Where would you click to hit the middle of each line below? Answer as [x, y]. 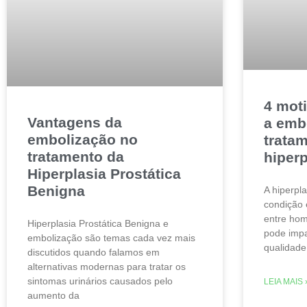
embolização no [83, 139]
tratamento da [76, 156]
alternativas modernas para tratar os [107, 266]
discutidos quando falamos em [94, 252]
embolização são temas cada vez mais [111, 237]
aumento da [53, 295]
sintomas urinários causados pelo [100, 281]
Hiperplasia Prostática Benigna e [98, 223]
